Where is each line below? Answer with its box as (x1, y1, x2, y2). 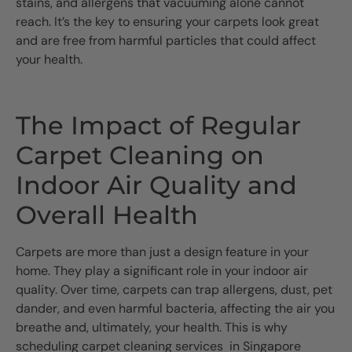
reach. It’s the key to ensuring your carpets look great (16, 13, 319, 30)
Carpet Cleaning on (16, 139, 264, 170)
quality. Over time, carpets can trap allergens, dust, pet (16, 280, 332, 298)
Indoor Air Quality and (16, 169, 297, 200)
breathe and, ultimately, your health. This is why (16, 318, 288, 335)
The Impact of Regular (16, 109, 301, 141)
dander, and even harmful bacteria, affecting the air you (16, 299, 335, 317)
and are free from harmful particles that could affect (16, 31, 316, 49)
